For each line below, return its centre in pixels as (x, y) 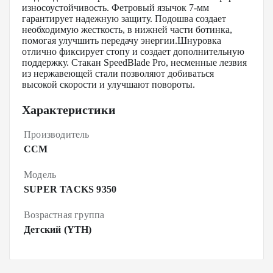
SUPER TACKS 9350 (70, 189)
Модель (40, 175)
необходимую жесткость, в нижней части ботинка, (127, 30)
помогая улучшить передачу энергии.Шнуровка (122, 41)
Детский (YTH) (58, 229)
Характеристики (69, 110)
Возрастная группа (64, 215)
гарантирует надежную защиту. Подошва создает (124, 19)
